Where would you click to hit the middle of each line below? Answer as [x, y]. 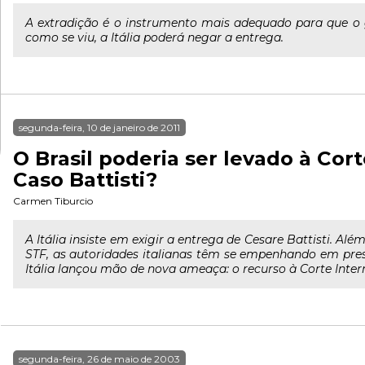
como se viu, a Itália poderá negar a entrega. [154, 37]
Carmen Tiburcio [53, 201]
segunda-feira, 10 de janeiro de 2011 [99, 128]
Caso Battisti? [85, 180]
